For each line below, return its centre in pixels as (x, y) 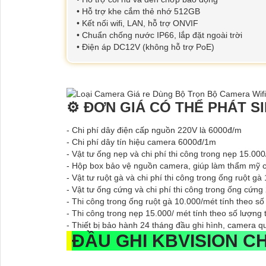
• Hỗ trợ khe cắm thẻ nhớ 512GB (138, 12)
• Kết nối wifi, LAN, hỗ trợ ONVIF (137, 23)
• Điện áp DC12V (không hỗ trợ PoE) (145, 47)
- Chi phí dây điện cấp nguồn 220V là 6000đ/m (154, 130)
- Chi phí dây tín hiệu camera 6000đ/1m (141, 142)
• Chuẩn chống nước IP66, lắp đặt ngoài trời (159, 35)
